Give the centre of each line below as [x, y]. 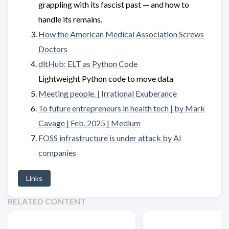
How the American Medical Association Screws [121, 34]
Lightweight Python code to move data [106, 78]
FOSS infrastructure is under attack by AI [110, 138]
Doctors [53, 49]
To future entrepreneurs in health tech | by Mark [122, 108]
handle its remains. [70, 19]
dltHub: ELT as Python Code [88, 64]
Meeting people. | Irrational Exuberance [108, 93]
